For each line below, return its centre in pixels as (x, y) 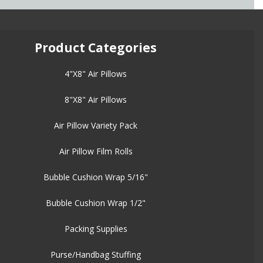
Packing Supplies (96, 229)
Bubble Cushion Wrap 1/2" (96, 203)
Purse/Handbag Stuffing (96, 255)
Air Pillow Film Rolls (96, 151)
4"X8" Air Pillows (96, 74)
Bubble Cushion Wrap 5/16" (96, 177)
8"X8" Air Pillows (96, 100)
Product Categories (96, 48)
